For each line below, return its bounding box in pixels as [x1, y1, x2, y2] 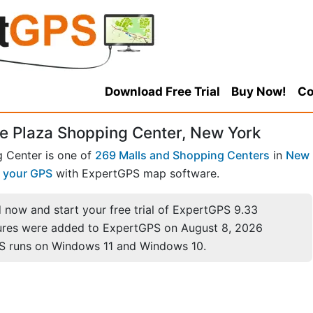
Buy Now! [231, 85, 286, 99]
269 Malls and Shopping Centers [95, 148, 270, 163]
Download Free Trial [104, 85, 220, 99]
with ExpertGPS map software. [52, 166, 219, 181]
